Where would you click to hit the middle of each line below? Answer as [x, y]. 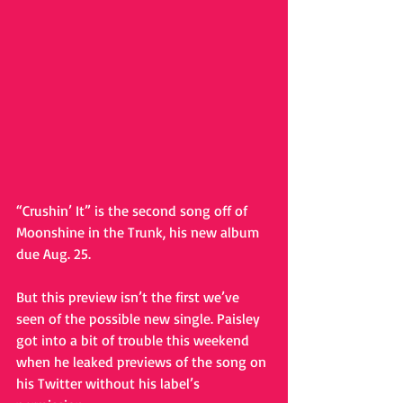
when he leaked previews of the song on [143, 361]
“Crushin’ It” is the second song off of [134, 210]
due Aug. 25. [55, 253]
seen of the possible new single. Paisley [140, 318]
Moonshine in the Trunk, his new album [139, 232]
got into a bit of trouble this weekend [134, 340]
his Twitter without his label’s [110, 383]
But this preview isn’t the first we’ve [130, 296]
